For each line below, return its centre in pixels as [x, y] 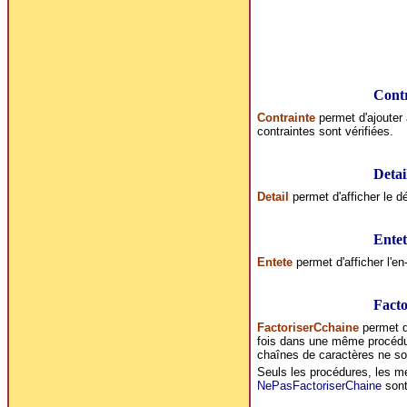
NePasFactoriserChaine [319, 385]
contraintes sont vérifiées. [325, 131]
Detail [273, 196]
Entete [274, 262]
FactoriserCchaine [308, 327]
